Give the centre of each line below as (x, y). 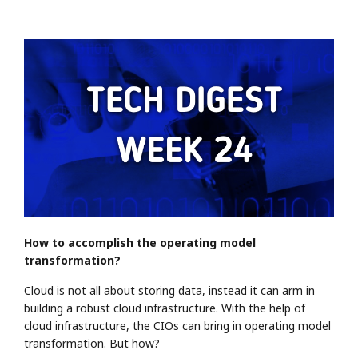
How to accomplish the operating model (140, 242)
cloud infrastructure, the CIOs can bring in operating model (177, 325)
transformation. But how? (92, 343)
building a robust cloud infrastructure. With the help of (165, 308)
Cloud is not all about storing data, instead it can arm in (169, 290)
